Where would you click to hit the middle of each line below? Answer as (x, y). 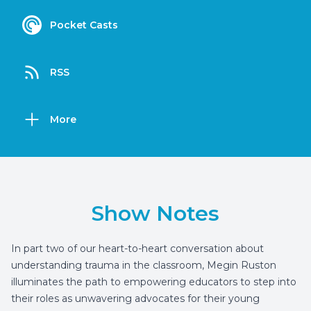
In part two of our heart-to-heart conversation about (137, 249)
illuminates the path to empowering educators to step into (154, 282)
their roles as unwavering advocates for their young (135, 299)
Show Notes (155, 213)
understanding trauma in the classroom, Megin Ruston (144, 265)
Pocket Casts (84, 25)
